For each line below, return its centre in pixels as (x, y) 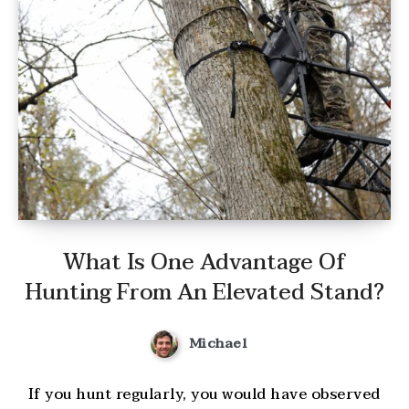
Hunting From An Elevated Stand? (204, 293)
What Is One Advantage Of (204, 263)
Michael (218, 344)
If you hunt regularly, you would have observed (204, 394)
